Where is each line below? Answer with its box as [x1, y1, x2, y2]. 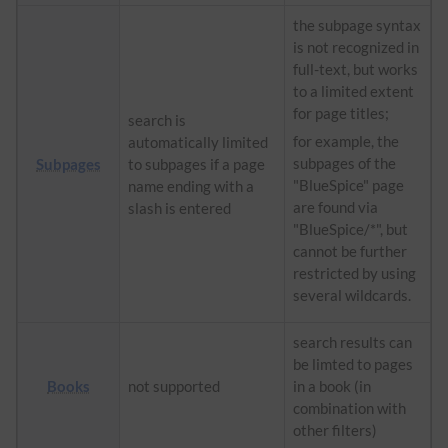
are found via [293, 197, 378, 216]
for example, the [293, 131, 399, 150]
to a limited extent [293, 81, 414, 100]
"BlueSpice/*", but [293, 219, 408, 238]
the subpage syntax [293, 15, 421, 34]
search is [128, 110, 186, 129]
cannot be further [293, 241, 407, 260]
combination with [293, 398, 406, 417]
